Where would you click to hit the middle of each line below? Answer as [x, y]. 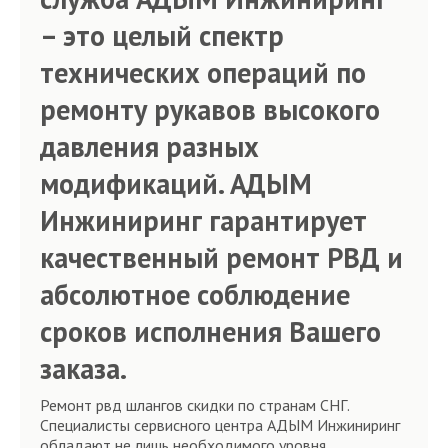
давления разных [149, 146]
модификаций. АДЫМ [176, 183]
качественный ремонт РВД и [221, 257]
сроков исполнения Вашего [210, 331]
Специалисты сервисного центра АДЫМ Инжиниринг [220, 425]
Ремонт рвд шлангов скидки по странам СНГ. [194, 405]
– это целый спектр [162, 35]
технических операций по [203, 72]
